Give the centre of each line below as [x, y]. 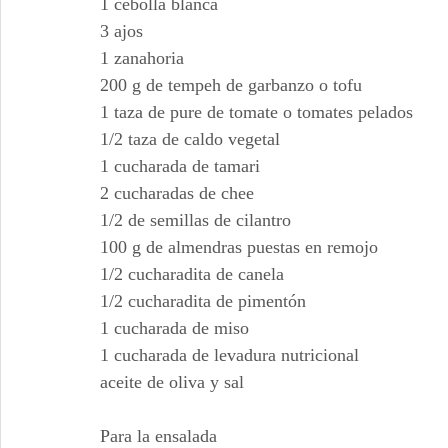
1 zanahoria [142, 58]
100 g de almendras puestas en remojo [239, 247]
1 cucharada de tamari [180, 166]
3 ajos [121, 31]
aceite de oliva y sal [172, 382]
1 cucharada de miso [174, 328]
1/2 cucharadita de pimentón [203, 301]
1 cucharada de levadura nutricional [229, 355]
